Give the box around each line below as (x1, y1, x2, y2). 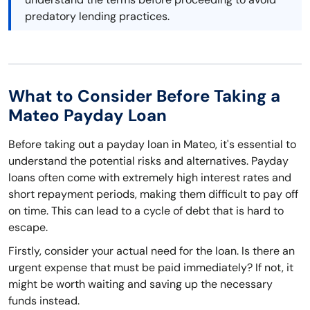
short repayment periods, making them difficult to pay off (8, 187, 298, 202)
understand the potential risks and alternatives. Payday (8, 154, 289, 169)
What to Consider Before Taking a (8, 85, 280, 107)
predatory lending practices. (25, 9, 170, 24)
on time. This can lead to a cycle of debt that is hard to (8, 203, 284, 219)
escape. (8, 220, 48, 235)
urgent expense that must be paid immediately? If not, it (8, 260, 293, 275)
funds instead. (8, 293, 80, 309)
